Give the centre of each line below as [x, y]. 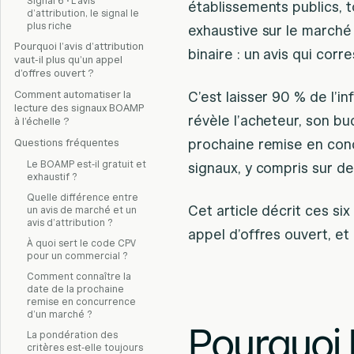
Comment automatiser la [73, 95]
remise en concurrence [81, 301]
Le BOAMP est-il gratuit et [87, 164]
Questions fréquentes [67, 143]
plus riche [49, 26]
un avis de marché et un [82, 210]
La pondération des [72, 335]
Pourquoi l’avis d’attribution [79, 47]
